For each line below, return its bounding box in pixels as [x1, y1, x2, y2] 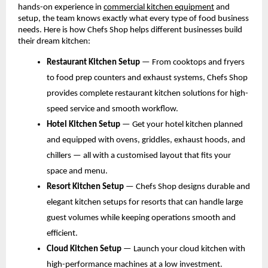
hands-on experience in [18, 2, 102, 12]
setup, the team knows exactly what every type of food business [18, 14, 249, 23]
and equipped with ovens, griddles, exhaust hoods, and [47, 136, 245, 145]
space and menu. [47, 167, 108, 176]
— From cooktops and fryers [142, 58, 245, 68]
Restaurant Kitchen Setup [47, 58, 142, 68]
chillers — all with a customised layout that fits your [47, 151, 231, 161]
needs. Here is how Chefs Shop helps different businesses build [18, 25, 242, 35]
